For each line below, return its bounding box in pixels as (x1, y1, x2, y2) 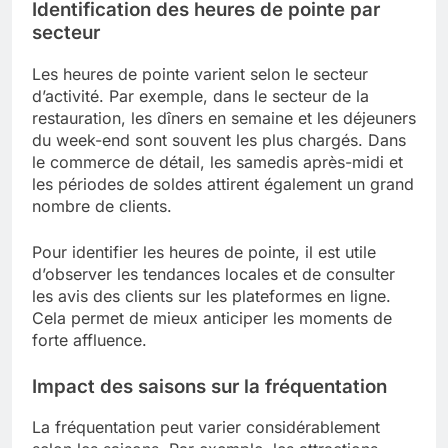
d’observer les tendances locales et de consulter (32, 263, 395, 284)
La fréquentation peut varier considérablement (32, 417, 380, 438)
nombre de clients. (32, 195, 172, 216)
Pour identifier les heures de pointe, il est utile (32, 241, 376, 262)
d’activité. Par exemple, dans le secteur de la (32, 85, 369, 106)
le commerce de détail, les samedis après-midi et (32, 151, 403, 172)
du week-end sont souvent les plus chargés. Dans (32, 129, 406, 150)
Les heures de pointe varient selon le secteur (32, 63, 368, 84)
